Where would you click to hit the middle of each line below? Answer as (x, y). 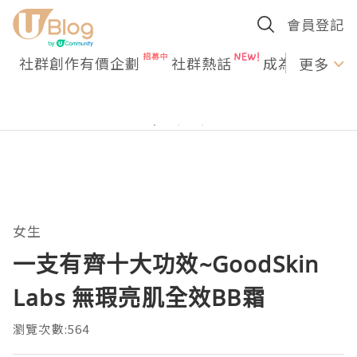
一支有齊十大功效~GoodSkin (166, 264)
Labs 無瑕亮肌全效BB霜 (139, 297)
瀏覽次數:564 (51, 329)
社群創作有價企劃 (80, 63)
